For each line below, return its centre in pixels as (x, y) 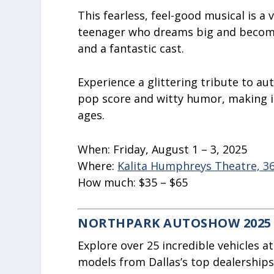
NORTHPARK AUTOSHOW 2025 (175, 223)
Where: (98, 166)
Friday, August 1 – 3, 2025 (180, 150)
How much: (109, 183)
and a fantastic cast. (131, 48)
